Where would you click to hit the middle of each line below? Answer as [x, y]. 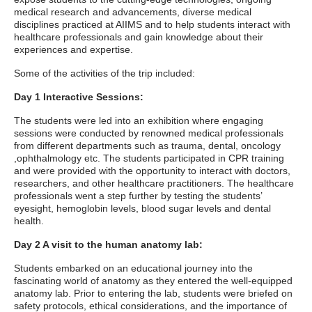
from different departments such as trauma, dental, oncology [147, 146]
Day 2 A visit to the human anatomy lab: [108, 244]
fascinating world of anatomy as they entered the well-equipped [153, 281]
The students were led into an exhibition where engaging [139, 120]
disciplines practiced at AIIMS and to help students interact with [152, 24]
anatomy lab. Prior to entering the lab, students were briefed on [153, 293]
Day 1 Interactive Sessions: [79, 97]
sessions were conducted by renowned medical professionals [149, 133]
